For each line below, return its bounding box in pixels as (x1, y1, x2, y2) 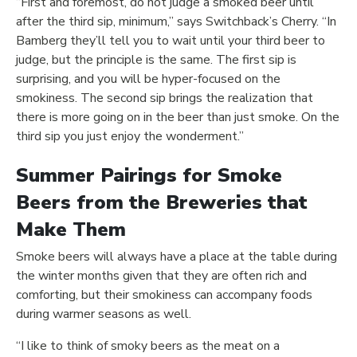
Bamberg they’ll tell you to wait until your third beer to (16, 32, 325, 50)
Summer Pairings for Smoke (16, 163, 282, 189)
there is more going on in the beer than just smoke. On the (16, 108, 339, 127)
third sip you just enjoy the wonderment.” (16, 127, 244, 146)
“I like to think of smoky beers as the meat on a (16, 337, 280, 355)
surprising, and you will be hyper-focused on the (16, 70, 280, 88)
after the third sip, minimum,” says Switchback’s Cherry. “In (16, 13, 336, 31)
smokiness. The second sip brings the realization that (16, 89, 313, 108)
